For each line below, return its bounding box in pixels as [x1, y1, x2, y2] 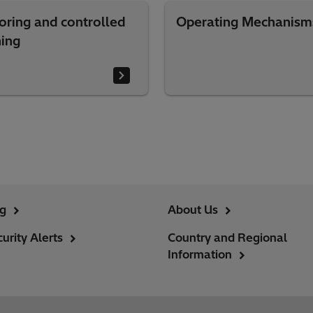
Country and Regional [168, 231, 287, 245]
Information [168, 247, 232, 261]
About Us [168, 203, 218, 217]
